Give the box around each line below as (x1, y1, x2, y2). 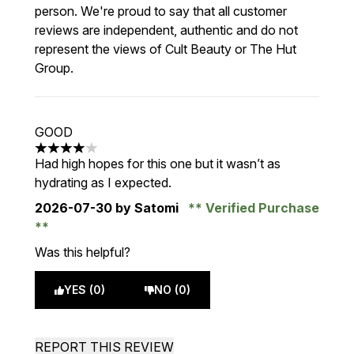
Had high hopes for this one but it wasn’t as (35, 156, 281, 171)
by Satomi (112, 200, 182, 216)
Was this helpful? (35, 244, 130, 260)
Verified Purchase (202, 200, 319, 216)
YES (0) (64, 283, 105, 296)
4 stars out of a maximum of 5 (34, 148, 205, 164)
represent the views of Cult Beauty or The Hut (35, 41, 296, 57)
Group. (35, 60, 73, 76)
